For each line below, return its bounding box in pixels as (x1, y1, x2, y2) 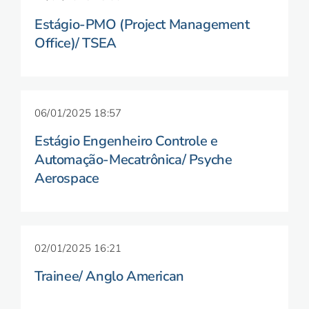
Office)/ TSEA (34, 34, 117, 52)
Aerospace (34, 169, 99, 188)
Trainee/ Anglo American (34, 267, 184, 286)
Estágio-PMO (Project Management (34, 15, 250, 34)
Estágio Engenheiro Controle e (34, 132, 218, 150)
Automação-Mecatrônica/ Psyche (34, 150, 232, 169)
